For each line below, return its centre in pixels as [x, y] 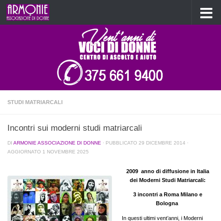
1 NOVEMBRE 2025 [66, 152]
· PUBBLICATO [121, 143]
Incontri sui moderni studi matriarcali [75, 128]
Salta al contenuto [38, 13]
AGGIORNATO [25, 152]
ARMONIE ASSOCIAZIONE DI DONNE [57, 143]
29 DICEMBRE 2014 [162, 143]
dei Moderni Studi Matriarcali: [168, 180]
